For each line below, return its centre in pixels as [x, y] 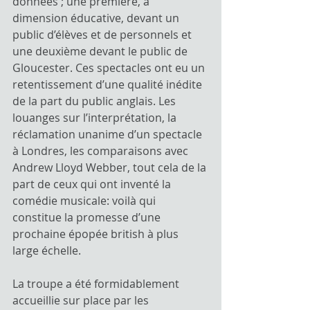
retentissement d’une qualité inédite [109, 84]
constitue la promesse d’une [88, 217]
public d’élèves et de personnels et [103, 35]
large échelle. [47, 250]
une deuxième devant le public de [101, 51]
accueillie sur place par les [82, 300]
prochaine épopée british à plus [97, 234]
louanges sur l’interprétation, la [96, 118]
